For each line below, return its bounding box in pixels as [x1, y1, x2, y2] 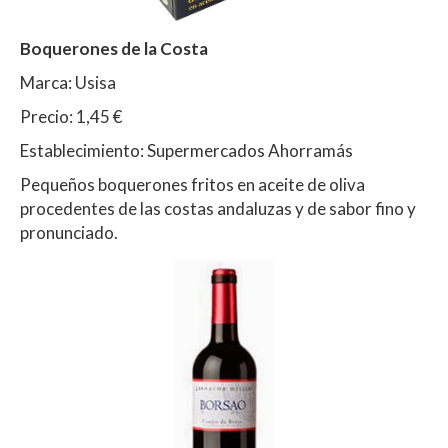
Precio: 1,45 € [20, 105, 122, 127]
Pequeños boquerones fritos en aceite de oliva [20, 173, 365, 195]
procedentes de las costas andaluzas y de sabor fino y [20, 197, 416, 219]
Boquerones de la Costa [20, 37, 208, 59]
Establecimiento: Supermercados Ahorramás [20, 139, 353, 161]
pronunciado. [20, 221, 118, 243]
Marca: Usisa [20, 71, 116, 93]
